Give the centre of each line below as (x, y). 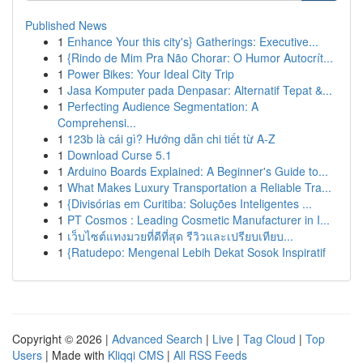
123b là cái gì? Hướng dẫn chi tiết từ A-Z (171, 139)
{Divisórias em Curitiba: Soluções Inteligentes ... (190, 203)
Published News (66, 25)
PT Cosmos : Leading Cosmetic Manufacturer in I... (199, 220)
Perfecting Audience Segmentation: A (163, 106)
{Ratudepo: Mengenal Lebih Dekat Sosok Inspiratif (196, 252)
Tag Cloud (269, 339)
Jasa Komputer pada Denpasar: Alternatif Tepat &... (200, 90)
